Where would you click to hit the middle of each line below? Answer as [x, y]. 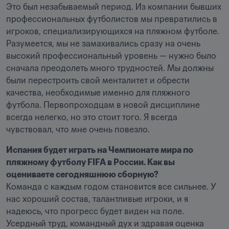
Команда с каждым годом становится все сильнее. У [111, 187]
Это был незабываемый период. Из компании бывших [114, 7]
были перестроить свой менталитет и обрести [98, 80]
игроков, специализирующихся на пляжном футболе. [113, 31]
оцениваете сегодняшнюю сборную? [82, 174]
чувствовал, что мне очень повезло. [78, 129]
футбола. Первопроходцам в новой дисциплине [103, 105]
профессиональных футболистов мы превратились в [112, 19]
